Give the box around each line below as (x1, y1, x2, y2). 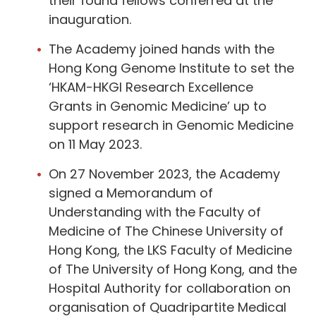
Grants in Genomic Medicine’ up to (49, 97, 267, 115)
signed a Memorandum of (49, 183, 213, 202)
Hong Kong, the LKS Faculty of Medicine (49, 241, 292, 259)
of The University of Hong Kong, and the (49, 260, 297, 278)
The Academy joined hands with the (49, 39, 274, 58)
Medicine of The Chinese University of (49, 221, 284, 240)
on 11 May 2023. (49, 135, 142, 153)
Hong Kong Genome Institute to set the (49, 59, 294, 77)
